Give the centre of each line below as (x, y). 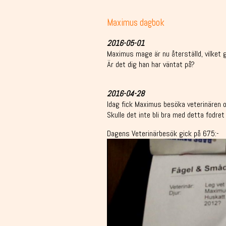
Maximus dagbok (135, 22)
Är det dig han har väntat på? (151, 65)
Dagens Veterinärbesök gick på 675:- (163, 134)
